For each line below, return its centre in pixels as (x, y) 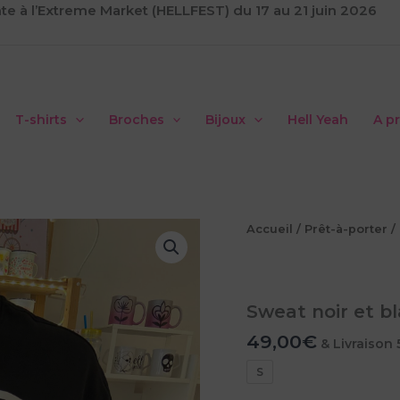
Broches (136, 119)
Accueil (270, 229)
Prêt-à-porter (346, 229)
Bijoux (226, 119)
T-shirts (42, 119)
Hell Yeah (317, 119)
